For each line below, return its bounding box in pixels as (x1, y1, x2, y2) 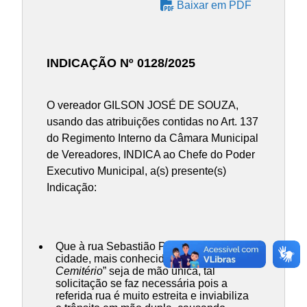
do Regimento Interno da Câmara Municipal (47, 132, 259, 144)
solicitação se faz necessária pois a (56, 278, 228, 290)
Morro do (206, 253, 249, 265)
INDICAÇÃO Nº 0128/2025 (47, 56, 196, 70)
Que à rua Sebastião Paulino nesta (56, 241, 225, 253)
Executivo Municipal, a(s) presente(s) (47, 164, 227, 177)
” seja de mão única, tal (103, 265, 215, 278)
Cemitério (56, 265, 103, 278)
